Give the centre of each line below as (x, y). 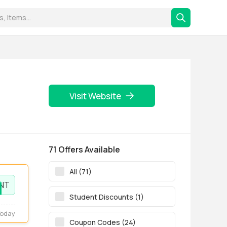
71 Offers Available (84, 149)
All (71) (81, 171)
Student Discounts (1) (107, 197)
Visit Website (95, 96)
